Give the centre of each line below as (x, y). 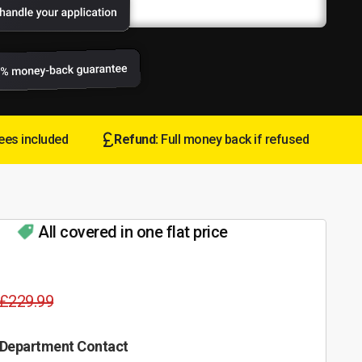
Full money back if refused (235, 139)
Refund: (138, 139)
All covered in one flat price (133, 232)
